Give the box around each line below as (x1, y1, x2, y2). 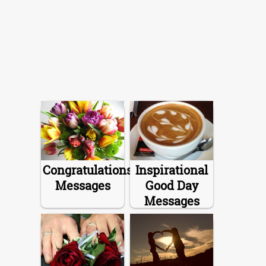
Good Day (145, 177, 198, 193)
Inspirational (135, 161, 208, 178)
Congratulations (43, 161, 132, 178)
